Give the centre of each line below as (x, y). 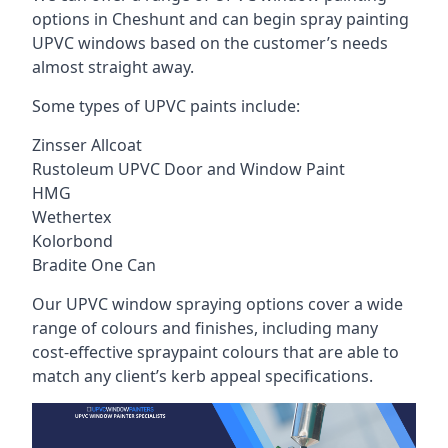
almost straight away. (113, 67)
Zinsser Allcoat (87, 145)
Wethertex (71, 217)
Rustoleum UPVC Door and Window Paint (188, 169)
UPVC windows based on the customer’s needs (210, 43)
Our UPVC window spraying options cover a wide (217, 304)
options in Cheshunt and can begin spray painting (220, 19)
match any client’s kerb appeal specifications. (202, 376)
